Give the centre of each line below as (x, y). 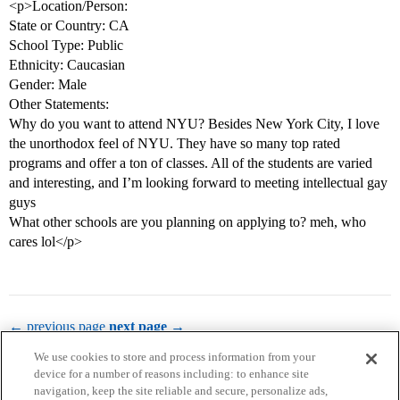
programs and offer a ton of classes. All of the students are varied (191, 163)
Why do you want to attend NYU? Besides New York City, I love (194, 124)
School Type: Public (66, 46)
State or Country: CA (69, 26)
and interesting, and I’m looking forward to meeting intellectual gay (198, 183)
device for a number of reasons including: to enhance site (172, 374)
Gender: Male (48, 85)
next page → (147, 327)
